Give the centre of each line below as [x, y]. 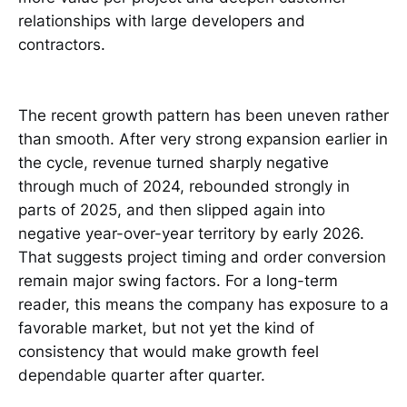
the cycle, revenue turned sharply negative [174, 163]
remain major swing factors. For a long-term [178, 281]
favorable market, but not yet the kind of [166, 328]
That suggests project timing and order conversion [202, 258]
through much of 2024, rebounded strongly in [184, 187]
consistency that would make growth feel [169, 352]
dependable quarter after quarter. [142, 376]
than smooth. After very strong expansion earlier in [203, 139]
